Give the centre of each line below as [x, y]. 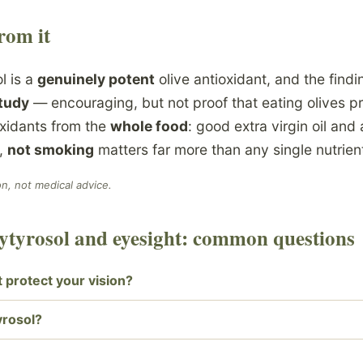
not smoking [51, 149]
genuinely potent [96, 79]
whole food [149, 126]
